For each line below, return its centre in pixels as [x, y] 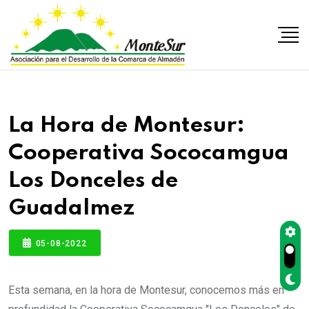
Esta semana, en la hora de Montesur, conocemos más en [146, 290]
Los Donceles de [93, 180]
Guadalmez [71, 208]
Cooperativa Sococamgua [149, 153]
